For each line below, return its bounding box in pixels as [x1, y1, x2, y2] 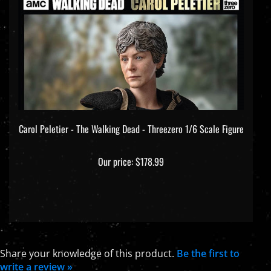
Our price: [98, 143, 133, 158]
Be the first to [177, 236, 240, 250]
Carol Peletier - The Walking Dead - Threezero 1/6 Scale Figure [18, 111, 244, 126]
